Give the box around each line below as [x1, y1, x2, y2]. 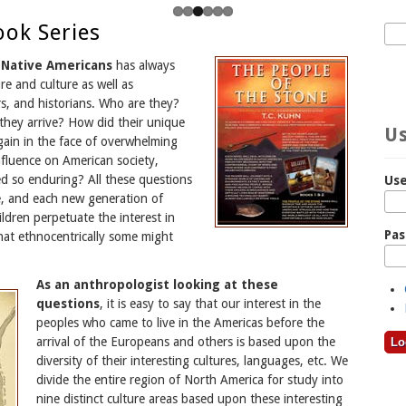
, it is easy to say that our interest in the [100, 295, 321, 311]
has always [112, 57, 175, 72]
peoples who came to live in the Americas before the [36, 314, 324, 330]
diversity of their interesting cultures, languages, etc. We [36, 353, 348, 368]
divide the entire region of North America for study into [36, 372, 343, 387]
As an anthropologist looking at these [36, 276, 278, 292]
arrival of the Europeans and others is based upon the [36, 333, 335, 349]
